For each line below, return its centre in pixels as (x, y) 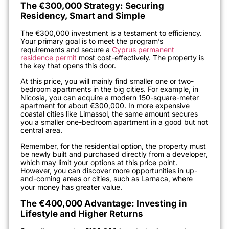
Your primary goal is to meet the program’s (92, 41)
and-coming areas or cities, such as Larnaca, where (107, 178)
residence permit (49, 57)
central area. (41, 130)
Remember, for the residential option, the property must (113, 146)
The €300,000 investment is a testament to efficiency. (111, 33)
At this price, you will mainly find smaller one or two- (107, 81)
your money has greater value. (71, 187)
